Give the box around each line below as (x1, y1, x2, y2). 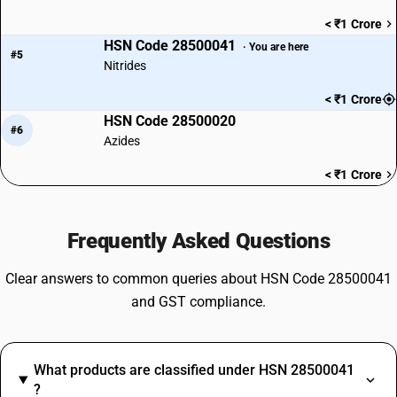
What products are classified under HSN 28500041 (33, 362, 354, 378)
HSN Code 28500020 (103, 113, 236, 129)
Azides (103, 134, 141, 148)
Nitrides (103, 58, 147, 73)
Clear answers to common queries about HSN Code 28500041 (5, 270, 392, 287)
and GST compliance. (131, 293, 266, 310)
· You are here (242, 40, 309, 53)
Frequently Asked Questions (66, 229, 331, 253)
